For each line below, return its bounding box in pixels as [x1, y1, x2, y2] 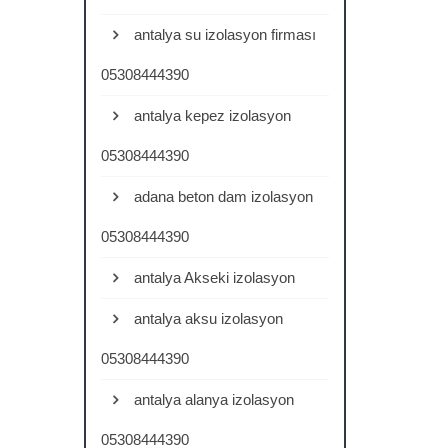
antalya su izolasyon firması [129, 26, 316, 43]
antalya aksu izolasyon [129, 310, 283, 327]
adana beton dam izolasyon [129, 188, 313, 205]
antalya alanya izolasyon [129, 391, 294, 408]
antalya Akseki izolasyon [129, 269, 295, 286]
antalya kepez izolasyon [129, 107, 291, 124]
